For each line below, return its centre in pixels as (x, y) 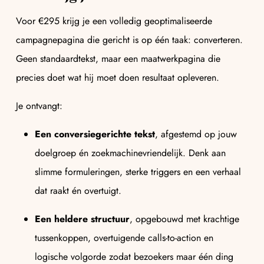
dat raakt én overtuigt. (78, 190)
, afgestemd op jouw (196, 134)
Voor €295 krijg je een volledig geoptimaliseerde (114, 21)
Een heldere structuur (82, 219)
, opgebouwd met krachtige (184, 219)
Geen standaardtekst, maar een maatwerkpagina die (118, 58)
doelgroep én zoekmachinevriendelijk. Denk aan (130, 153)
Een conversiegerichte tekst (95, 134)
